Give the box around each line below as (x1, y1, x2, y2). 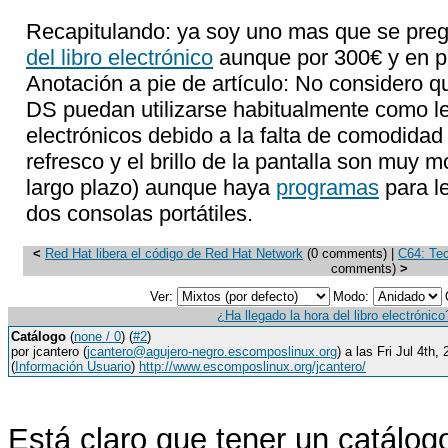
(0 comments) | (303, 246, 398, 261)
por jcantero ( (11, 344, 87, 359)
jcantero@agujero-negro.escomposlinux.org (87, 344, 337, 359)
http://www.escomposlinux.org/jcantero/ (139, 359, 366, 374)
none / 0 (74, 329, 121, 344)
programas (276, 175, 379, 200)
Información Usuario (15, 359, 131, 374)
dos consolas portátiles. (26, 201, 253, 226)
